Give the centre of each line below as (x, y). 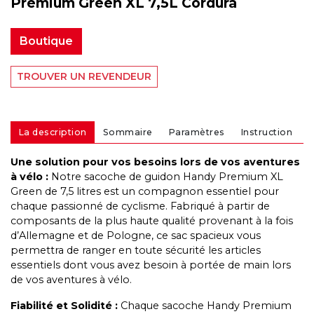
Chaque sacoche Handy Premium (205, 305)
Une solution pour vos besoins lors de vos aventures (155, 162)
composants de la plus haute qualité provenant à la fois (152, 220)
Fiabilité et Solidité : (64, 305)
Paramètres (197, 132)
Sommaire (128, 132)
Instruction (267, 132)
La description (53, 132)
